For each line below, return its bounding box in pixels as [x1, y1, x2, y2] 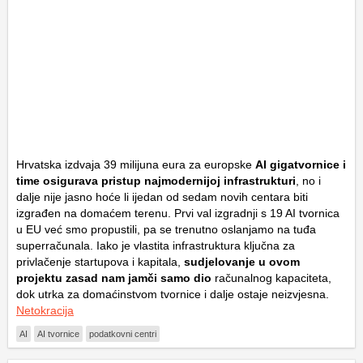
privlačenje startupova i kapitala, [16, 254, 184, 268]
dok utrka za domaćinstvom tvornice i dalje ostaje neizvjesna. [16, 287, 329, 301]
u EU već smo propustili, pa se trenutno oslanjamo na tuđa [16, 222, 316, 236]
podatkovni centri [89, 328, 156, 339]
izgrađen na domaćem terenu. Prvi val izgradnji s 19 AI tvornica [16, 206, 340, 220]
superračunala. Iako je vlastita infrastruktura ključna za [16, 238, 295, 252]
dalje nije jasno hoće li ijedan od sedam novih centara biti [16, 190, 308, 203]
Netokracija [16, 303, 74, 317]
